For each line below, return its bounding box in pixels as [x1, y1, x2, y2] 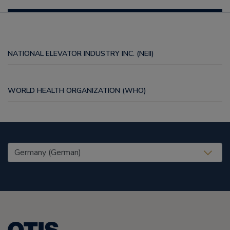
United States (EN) [7, 143, 88, 155]
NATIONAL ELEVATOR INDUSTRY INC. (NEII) [8, 49, 154, 59]
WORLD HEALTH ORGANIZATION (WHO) [8, 86, 146, 95]
